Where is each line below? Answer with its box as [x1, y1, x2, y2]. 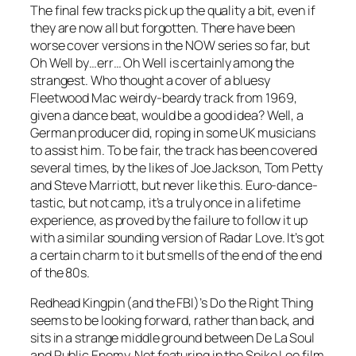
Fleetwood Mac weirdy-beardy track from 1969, [30, 88, 297, 106]
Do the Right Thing [209, 293, 314, 311]
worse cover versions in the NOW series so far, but [30, 36, 310, 54]
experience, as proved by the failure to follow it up [30, 211, 308, 229]
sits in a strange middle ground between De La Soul [30, 328, 315, 346]
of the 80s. [30, 263, 90, 281]
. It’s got [281, 228, 324, 246]
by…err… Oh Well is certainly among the [73, 53, 294, 72]
